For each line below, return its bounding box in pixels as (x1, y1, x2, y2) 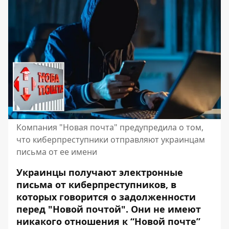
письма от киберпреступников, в (16, 178, 176, 191)
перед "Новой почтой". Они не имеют (16, 203, 201, 215)
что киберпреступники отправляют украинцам (16, 134, 205, 145)
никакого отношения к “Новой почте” (16, 215, 200, 227)
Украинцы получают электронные (16, 166, 183, 178)
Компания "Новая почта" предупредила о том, (16, 122, 203, 133)
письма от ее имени (16, 146, 97, 157)
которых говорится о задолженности (16, 191, 196, 203)
